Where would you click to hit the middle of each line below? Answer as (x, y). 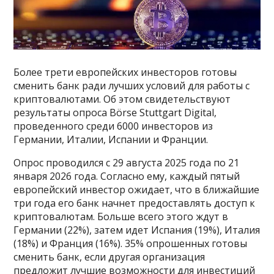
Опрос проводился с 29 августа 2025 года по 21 (127, 163)
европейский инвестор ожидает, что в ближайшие (137, 190)
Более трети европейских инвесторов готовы (125, 72)
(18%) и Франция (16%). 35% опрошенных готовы (131, 244)
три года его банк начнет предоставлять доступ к (135, 203)
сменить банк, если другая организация (109, 257)
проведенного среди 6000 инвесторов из (113, 126)
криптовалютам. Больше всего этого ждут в (121, 217)
